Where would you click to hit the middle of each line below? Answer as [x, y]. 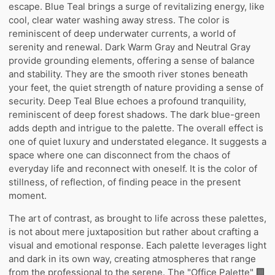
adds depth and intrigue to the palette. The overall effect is [136, 128]
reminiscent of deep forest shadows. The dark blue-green [134, 114]
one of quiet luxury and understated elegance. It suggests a [137, 141]
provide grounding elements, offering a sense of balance [132, 60]
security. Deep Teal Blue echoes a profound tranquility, [127, 101]
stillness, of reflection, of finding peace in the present [125, 182]
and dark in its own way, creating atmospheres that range [132, 258]
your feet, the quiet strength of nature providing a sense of [136, 87]
